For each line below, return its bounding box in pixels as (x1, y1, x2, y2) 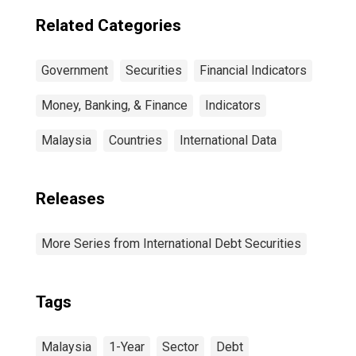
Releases (36, 189, 105, 208)
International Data (180, 133, 277, 148)
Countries (109, 133, 162, 148)
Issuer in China (163, 8, 251, 23)
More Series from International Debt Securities (41, 236, 301, 251)
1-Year (109, 339, 145, 354)
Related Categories (36, 16, 181, 35)
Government (41, 63, 108, 78)
